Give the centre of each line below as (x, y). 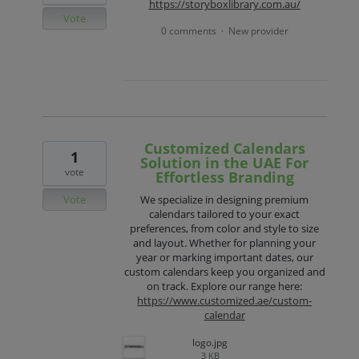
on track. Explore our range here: (225, 286)
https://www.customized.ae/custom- (225, 301)
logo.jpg (210, 343)
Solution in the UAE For (225, 163)
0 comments (188, 31)
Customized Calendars (224, 149)
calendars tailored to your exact (225, 214)
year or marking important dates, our (224, 258)
